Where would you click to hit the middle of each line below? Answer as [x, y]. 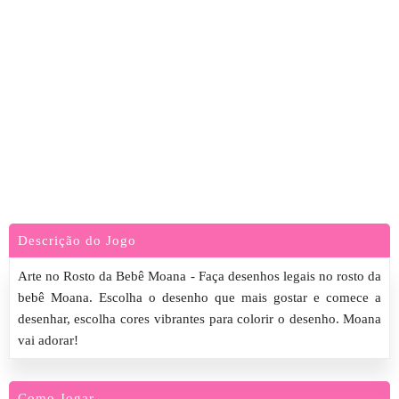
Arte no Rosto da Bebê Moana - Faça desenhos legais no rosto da [199, 276]
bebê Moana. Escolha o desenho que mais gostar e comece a [199, 297]
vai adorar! [48, 340]
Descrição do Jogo [77, 240]
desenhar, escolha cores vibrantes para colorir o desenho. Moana [199, 319]
